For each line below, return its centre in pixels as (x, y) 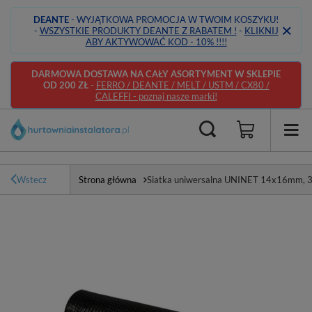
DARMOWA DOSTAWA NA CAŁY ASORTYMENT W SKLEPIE (156, 74)
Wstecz (32, 180)
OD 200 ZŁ (67, 85)
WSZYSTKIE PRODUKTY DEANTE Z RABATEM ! (138, 31)
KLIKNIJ (261, 31)
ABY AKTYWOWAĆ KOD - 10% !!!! (156, 42)
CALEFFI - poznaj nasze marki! (156, 96)
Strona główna (108, 180)
